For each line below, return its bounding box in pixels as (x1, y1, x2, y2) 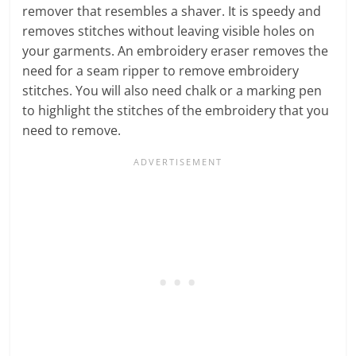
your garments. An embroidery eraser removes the (22, 41, 329, 60)
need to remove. (22, 121, 122, 139)
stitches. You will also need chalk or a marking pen (22, 81, 323, 99)
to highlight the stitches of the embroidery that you (22, 101, 330, 119)
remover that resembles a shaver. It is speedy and (22, 2, 322, 20)
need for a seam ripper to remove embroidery (22, 61, 300, 79)
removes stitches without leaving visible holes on (22, 21, 315, 40)
